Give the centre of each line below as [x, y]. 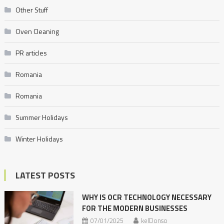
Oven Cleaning [37, 31]
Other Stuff [31, 10]
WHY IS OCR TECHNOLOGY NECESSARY [146, 197]
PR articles [31, 53]
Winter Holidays [39, 139]
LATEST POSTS [45, 175]
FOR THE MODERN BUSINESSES [134, 208]
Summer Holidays [41, 117]
